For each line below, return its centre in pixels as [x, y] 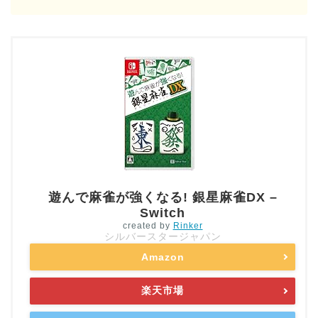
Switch [163, 213]
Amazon [163, 257]
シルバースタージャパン [163, 237]
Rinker [188, 226]
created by [148, 226]
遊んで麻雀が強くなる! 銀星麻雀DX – [163, 198]
